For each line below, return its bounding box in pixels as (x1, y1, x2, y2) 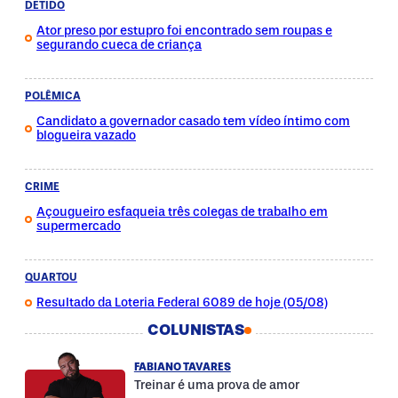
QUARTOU (25, 271, 77, 284)
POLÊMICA (25, 90, 81, 103)
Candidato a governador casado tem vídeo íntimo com (36, 114, 350, 130)
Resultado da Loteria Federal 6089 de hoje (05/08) (36, 295, 328, 311)
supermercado (36, 219, 121, 235)
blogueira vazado (36, 128, 136, 144)
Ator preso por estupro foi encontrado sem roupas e (36, 23, 332, 39)
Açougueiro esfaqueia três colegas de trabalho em (36, 204, 328, 220)
